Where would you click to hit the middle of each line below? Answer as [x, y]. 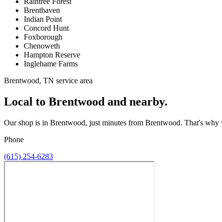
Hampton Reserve [52, 55]
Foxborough [43, 37]
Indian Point [43, 19]
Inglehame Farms [51, 63]
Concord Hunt [46, 28]
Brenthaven [42, 10]
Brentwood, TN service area [48, 80]
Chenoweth [42, 46]
